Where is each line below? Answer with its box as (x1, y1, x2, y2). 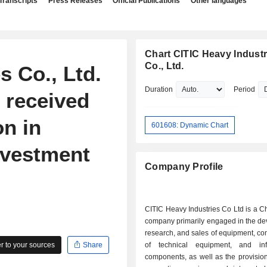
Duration (145, 85, 173, 94)
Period (234, 85, 256, 94)
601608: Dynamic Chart (151, 120, 229, 129)
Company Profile (145, 162, 223, 172)
